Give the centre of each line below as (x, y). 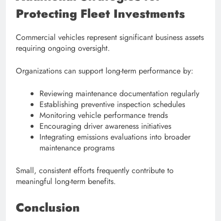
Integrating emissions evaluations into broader (115, 137)
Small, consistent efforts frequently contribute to (95, 171)
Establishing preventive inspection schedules (112, 105)
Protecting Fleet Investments (100, 14)
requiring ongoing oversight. (63, 48)
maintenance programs (77, 148)
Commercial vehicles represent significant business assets (110, 37)
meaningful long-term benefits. (66, 182)
